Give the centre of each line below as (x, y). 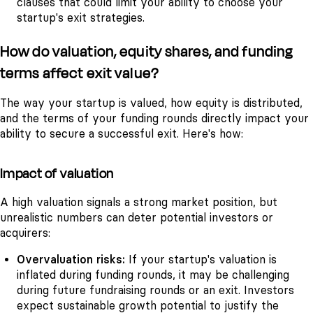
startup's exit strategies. (81, 17)
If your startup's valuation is (203, 260)
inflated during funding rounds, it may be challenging (153, 275)
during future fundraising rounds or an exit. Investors (155, 291)
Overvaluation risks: (73, 260)
